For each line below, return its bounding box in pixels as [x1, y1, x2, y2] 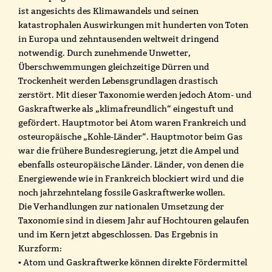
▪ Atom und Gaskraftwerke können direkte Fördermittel [18, 256, 247, 268]
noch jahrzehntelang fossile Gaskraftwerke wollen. [18, 186, 225, 198]
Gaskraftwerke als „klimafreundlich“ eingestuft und [18, 103, 234, 114]
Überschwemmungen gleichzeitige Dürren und [18, 61, 209, 72]
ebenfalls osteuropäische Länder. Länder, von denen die [18, 158, 243, 170]
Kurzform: [18, 242, 62, 254]
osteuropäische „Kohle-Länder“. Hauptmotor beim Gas [18, 131, 243, 142]
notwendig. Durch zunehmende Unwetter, [18, 47, 191, 58]
